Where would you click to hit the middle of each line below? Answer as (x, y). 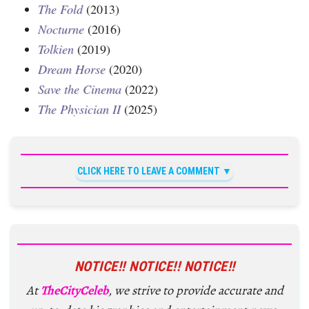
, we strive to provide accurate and (196, 290)
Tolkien (56, 49)
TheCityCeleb (74, 290)
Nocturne (61, 29)
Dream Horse (72, 69)
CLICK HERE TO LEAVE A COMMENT (149, 171)
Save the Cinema (80, 89)
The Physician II (79, 109)
